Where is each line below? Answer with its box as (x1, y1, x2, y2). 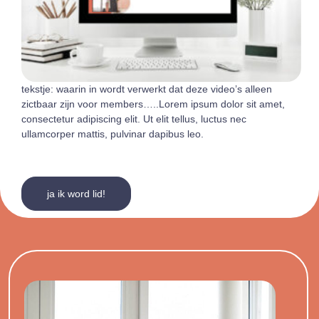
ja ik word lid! (47, 188, 105, 199)
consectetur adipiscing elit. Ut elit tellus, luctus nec (21, 113, 246, 125)
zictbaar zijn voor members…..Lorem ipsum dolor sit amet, (21, 98, 285, 110)
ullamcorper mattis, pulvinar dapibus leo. (21, 127, 204, 140)
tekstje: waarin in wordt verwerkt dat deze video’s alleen (21, 83, 272, 95)
